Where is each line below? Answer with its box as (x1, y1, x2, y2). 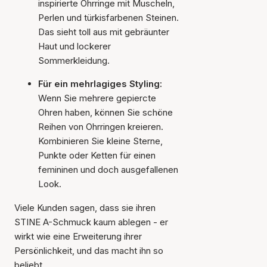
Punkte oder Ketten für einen (38, 150, 156, 161)
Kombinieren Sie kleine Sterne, (38, 135, 163, 147)
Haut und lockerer (38, 41, 111, 52)
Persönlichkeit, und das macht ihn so (14, 245, 163, 256)
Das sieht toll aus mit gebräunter (38, 26, 169, 38)
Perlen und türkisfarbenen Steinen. (38, 12, 179, 23)
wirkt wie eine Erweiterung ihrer (14, 231, 142, 242)
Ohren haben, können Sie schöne (38, 107, 173, 118)
